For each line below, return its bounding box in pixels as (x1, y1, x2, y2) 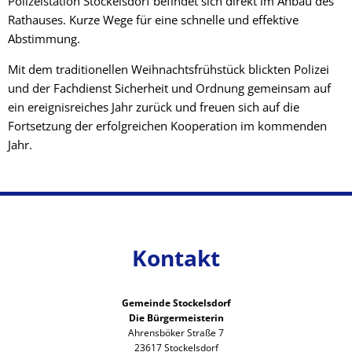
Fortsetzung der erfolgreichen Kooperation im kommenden (8, 117, 327, 134)
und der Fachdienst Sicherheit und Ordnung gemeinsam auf (8, 79, 331, 96)
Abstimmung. (8, 30, 80, 46)
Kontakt (132, 243, 220, 273)
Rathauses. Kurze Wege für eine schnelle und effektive (8, 11, 299, 27)
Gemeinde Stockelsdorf (121, 296, 231, 310)
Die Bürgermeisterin (128, 311, 224, 325)
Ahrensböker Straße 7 (128, 326, 224, 340)
